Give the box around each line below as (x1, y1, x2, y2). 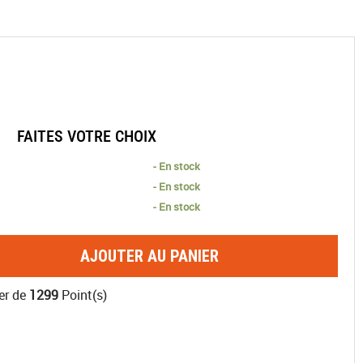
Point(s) (58, 286, 107, 304)
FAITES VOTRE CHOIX (17, 126, 156, 146)
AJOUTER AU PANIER (80, 246, 219, 266)
